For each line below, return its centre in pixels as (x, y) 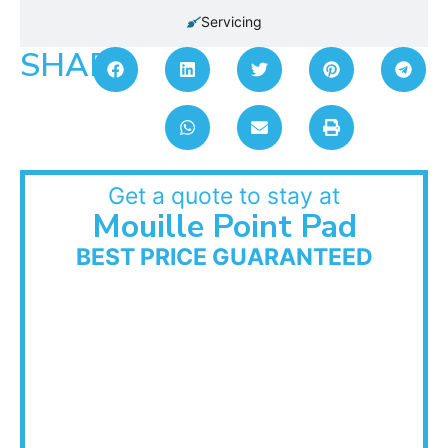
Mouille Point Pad (224, 227)
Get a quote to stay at (224, 196)
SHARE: (78, 66)
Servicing (231, 22)
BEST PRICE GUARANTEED (224, 257)
